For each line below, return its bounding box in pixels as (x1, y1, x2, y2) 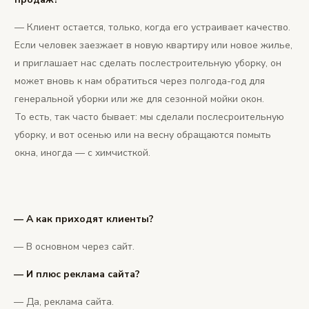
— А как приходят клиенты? (14, 212, 154, 226)
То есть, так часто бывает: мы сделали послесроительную (14, 110, 284, 124)
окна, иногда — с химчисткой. (14, 146, 150, 160)
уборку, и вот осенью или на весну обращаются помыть (14, 128, 271, 142)
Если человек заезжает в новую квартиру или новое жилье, (14, 39, 292, 52)
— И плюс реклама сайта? (14, 268, 140, 281)
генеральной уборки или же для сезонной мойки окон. (14, 92, 264, 106)
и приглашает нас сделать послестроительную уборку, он (14, 57, 281, 70)
